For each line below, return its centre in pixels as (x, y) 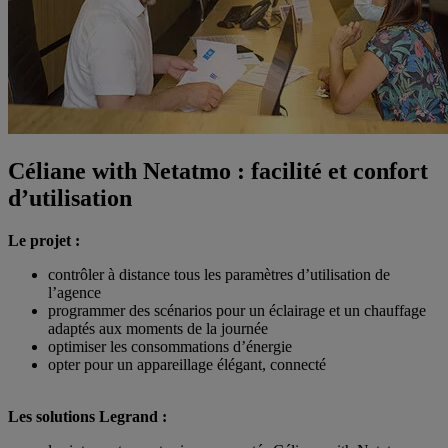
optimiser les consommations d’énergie (170, 347)
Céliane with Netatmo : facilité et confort (218, 171)
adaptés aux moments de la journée (158, 329)
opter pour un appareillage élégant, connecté (187, 365)
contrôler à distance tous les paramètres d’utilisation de (219, 275)
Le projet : (44, 241)
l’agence (74, 293)
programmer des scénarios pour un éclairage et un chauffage (237, 311)
